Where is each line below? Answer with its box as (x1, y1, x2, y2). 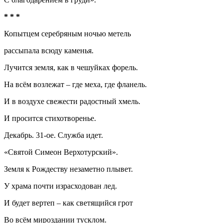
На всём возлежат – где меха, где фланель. (4, 80, 147, 89)
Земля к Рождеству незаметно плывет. (4, 165, 133, 173)
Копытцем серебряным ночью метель (4, 29, 131, 38)
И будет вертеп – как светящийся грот (4, 199, 133, 207)
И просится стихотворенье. (4, 114, 96, 122)
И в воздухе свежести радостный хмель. (4, 97, 140, 106)
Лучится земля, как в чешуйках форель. (4, 63, 138, 72)
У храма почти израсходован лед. (4, 182, 117, 190)
